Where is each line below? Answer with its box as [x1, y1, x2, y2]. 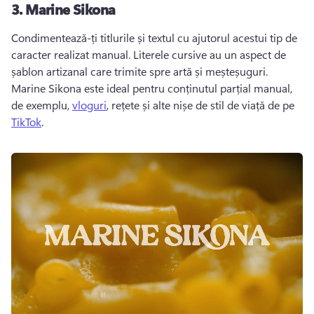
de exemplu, [11, 97, 72, 112]
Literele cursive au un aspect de [133, 47, 286, 62]
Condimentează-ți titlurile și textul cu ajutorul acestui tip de [11, 30, 297, 45]
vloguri [72, 97, 107, 112]
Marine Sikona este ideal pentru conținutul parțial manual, [11, 81, 292, 95]
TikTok [11, 114, 41, 129]
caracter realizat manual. [11, 47, 133, 62]
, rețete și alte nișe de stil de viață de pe [107, 97, 297, 112]
